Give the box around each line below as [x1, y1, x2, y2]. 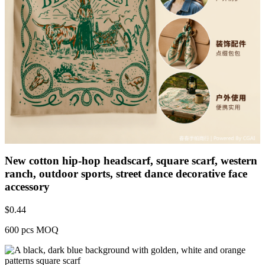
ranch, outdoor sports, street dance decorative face [5, 167, 247, 180]
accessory [5, 180, 50, 193]
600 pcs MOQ [5, 225, 59, 235]
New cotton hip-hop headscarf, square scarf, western [5, 154, 257, 167]
